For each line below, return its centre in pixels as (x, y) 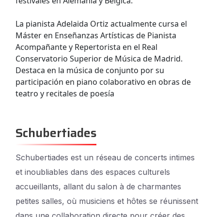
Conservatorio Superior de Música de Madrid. (99, 59)
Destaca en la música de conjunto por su (90, 70)
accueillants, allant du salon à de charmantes (98, 186)
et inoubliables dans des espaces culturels (93, 172)
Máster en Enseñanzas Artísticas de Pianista (96, 35)
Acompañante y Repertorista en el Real (86, 47)
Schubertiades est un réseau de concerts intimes (105, 157)
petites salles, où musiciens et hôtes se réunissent (107, 201)
